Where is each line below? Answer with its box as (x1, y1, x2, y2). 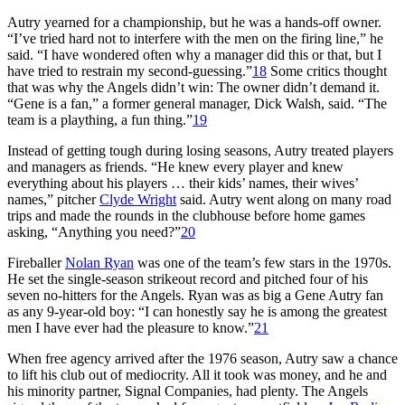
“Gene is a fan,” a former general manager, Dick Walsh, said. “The (7, 95, 387, 111)
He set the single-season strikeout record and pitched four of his (7, 270, 368, 287)
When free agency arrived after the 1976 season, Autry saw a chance (7, 350, 398, 366)
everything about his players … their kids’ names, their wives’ (7, 174, 358, 191)
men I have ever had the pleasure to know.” (7, 319, 254, 335)
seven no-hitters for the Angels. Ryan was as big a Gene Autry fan (7, 287, 383, 303)
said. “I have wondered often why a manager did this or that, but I (7, 46, 381, 62)
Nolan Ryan (65, 254, 134, 270)
